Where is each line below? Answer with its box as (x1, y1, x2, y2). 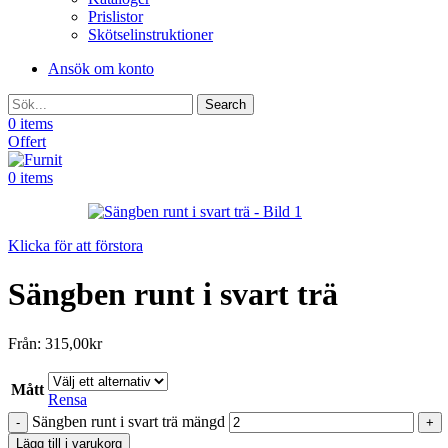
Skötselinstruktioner (88, 26, 213, 43)
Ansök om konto (48, 60, 154, 77)
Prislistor (88, 8, 143, 25)
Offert (8, 133, 46, 150)
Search (205, 97, 246, 112)
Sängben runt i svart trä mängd (32, 412, 225, 430)
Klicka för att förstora (8, 237, 143, 254)
